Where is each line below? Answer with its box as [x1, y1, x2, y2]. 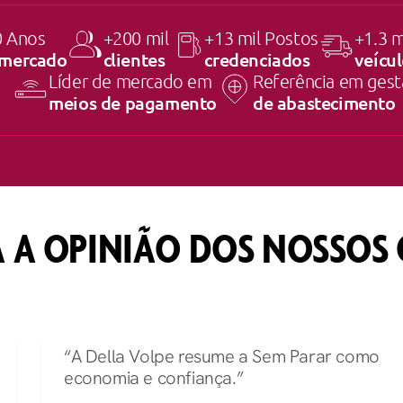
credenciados [204, 48, 310, 72]
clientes [103, 48, 166, 72]
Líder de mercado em [49, 70, 212, 93]
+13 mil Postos [204, 27, 318, 49]
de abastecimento [253, 91, 396, 115]
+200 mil [103, 27, 169, 49]
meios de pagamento [49, 91, 217, 115]
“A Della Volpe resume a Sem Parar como [64, 345, 380, 369]
